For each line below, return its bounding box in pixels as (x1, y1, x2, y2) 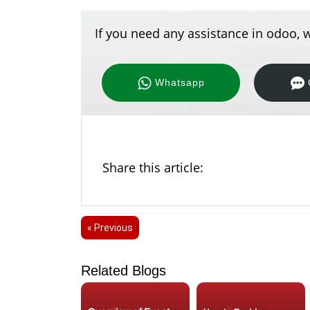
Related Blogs (81, 263, 166, 279)
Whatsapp (154, 77, 205, 89)
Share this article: (102, 158, 203, 176)
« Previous (87, 222, 133, 234)
